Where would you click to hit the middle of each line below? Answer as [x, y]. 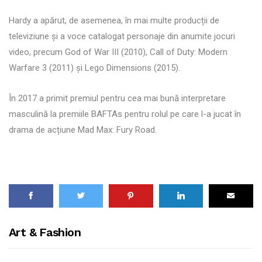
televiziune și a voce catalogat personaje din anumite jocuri [122, 36]
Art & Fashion [45, 232]
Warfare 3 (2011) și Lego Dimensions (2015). [94, 68]
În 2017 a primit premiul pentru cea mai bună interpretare [117, 98]
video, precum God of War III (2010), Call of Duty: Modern [118, 52]
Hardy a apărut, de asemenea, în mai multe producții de [114, 20]
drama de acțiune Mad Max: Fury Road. [83, 130]
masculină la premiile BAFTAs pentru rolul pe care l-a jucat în [125, 114]
